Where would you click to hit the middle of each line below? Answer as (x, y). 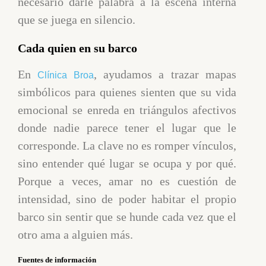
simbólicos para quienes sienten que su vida (127, 92)
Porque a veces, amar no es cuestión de (127, 181)
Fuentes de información (57, 259)
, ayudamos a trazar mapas (165, 74)
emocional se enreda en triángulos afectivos (127, 110)
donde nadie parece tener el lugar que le (127, 127)
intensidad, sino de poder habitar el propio (127, 199)
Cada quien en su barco (77, 48)
